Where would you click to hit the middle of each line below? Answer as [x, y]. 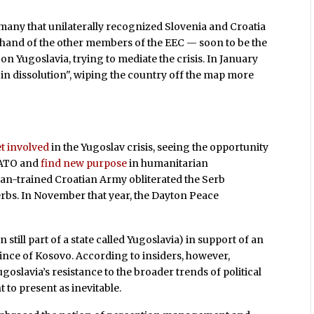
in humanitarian [168, 163]
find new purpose [84, 163]
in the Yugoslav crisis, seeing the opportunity [159, 147]
